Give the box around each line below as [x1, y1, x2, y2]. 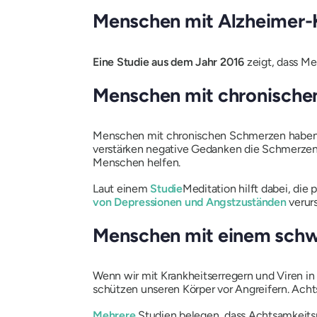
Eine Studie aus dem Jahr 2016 [93, 54, 247, 69]
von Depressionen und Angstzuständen [93, 195, 287, 209]
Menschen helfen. [93, 156, 181, 170]
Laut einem [93, 182, 151, 196]
